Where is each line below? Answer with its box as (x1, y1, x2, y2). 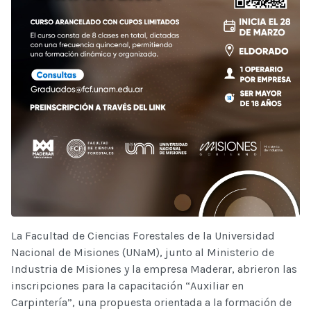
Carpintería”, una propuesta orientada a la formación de (11, 295, 292, 309)
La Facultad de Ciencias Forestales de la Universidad (11, 228, 275, 242)
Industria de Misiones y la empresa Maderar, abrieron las (11, 262, 297, 276)
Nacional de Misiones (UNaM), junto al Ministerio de (11, 245, 274, 259)
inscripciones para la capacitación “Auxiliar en (11, 278, 244, 292)
